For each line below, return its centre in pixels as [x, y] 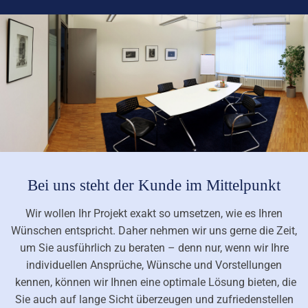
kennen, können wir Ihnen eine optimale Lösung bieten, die [154, 282]
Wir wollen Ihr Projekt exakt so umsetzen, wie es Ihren [154, 213]
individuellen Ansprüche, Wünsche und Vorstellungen [154, 265]
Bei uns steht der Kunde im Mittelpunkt [154, 185]
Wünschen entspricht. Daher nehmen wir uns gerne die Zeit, [154, 230]
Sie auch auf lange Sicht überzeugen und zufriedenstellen [154, 299]
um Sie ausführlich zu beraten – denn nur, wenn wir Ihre [154, 247]
